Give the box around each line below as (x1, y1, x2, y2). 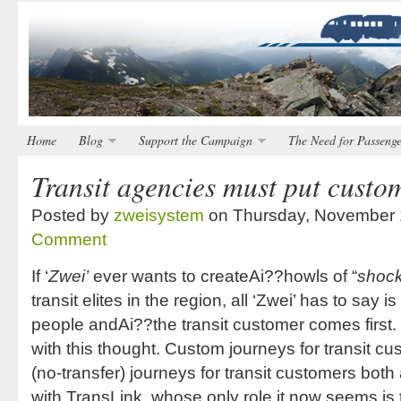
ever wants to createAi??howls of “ (89, 267, 357, 286)
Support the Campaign (139, 132, 252, 149)
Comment (31, 230, 107, 249)
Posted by (31, 206, 114, 225)
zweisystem (114, 206, 204, 225)
